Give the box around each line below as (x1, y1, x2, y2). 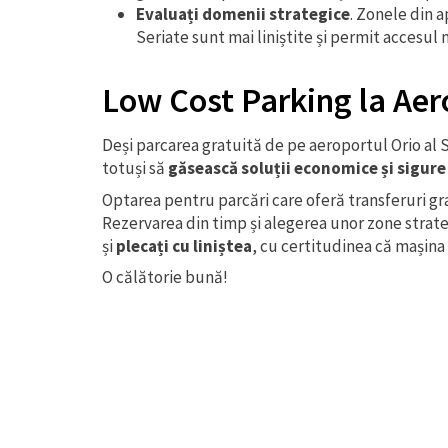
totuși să (102, 157, 168, 179)
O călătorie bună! (102, 266, 228, 288)
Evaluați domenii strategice (136, 3, 350, 25)
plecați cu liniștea (116, 234, 252, 257)
